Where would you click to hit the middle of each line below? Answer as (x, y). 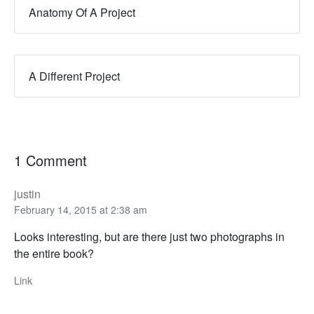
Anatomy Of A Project (82, 13)
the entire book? (54, 254)
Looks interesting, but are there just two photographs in (149, 237)
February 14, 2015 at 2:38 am (81, 210)
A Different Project (74, 76)
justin (27, 194)
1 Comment (50, 161)
